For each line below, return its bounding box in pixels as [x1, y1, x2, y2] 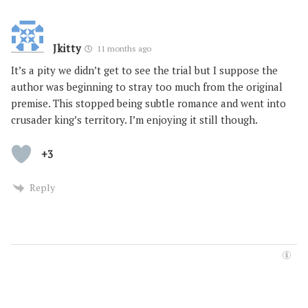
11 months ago [95, 43, 152, 54]
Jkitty [53, 41, 82, 55]
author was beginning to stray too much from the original [11, 79, 283, 93]
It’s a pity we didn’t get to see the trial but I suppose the [11, 63, 278, 77]
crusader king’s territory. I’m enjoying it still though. [11, 112, 258, 126]
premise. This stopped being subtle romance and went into [11, 96, 286, 110]
